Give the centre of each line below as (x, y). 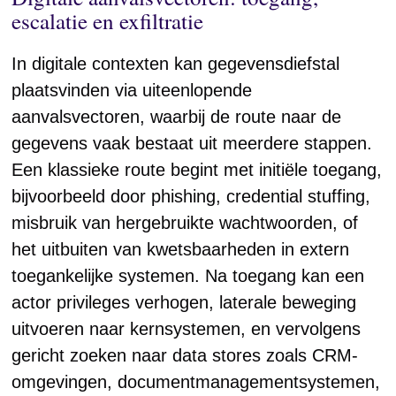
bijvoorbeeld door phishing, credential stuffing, (191, 196)
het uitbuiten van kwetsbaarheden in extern (181, 249)
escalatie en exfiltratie (108, 21)
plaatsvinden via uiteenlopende (132, 90)
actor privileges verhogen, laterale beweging (184, 302)
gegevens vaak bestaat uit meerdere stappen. (192, 143)
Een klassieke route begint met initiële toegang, (197, 170)
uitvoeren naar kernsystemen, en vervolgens (187, 329)
